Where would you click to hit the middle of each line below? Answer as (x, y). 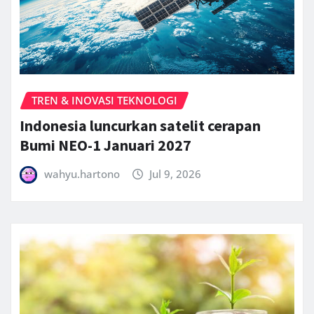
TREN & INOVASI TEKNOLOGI (104, 100)
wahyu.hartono (82, 174)
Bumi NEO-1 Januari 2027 (105, 145)
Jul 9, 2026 (176, 174)
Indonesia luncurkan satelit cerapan (140, 126)
